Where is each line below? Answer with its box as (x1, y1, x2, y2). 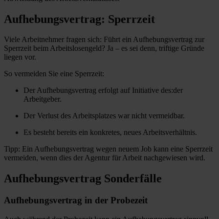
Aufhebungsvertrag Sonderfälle (4, 172, 162, 185)
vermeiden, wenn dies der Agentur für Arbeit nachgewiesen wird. (4, 153, 205, 162)
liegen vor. (4, 53, 36, 62)
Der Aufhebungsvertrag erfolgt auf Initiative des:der (23, 86, 183, 95)
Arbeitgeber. (23, 95, 62, 104)
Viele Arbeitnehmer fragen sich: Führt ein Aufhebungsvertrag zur (4, 35, 204, 44)
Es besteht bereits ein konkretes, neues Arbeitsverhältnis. (23, 128, 197, 137)
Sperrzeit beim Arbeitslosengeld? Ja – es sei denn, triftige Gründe (4, 44, 204, 53)
